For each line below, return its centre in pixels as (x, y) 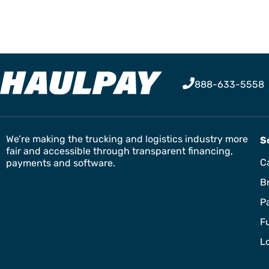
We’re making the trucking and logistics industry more (127, 139)
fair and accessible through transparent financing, (119, 151)
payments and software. (61, 163)
